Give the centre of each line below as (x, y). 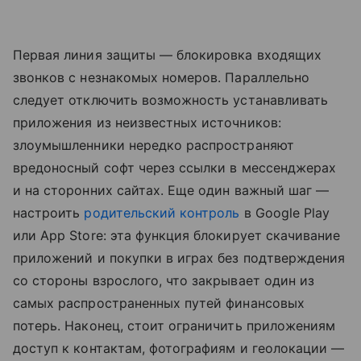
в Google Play (285, 213)
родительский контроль (162, 213)
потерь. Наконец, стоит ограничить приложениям (174, 326)
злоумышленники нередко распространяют (154, 145)
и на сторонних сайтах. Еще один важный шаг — (171, 191)
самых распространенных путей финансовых (159, 303)
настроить (49, 213)
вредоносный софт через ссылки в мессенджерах (175, 168)
